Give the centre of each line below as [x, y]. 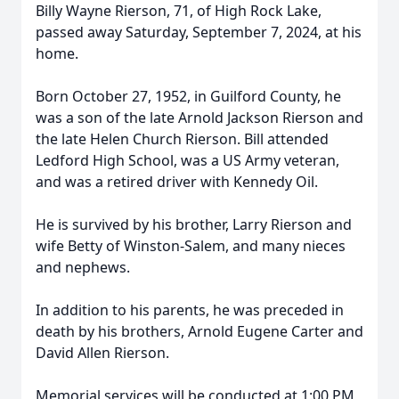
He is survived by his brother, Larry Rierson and [194, 224]
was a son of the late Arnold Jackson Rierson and [199, 118]
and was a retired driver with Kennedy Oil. [177, 182]
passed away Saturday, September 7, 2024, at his [199, 32]
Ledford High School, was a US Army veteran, [187, 160]
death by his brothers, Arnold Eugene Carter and [199, 331]
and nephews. [83, 267]
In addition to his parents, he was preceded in [190, 310]
